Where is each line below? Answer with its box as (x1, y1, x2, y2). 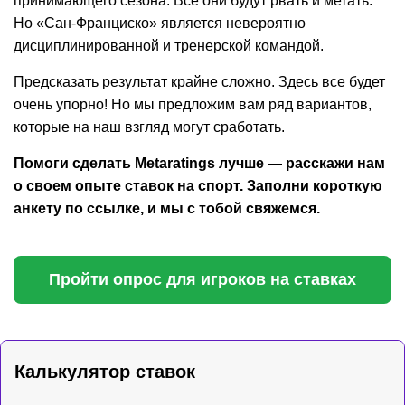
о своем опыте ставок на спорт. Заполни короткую (14, 177, 382, 193)
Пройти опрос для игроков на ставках (49, 269, 356, 288)
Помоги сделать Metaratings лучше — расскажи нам (14, 155, 385, 171)
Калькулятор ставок (14, 361, 195, 381)
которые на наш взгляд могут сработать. (14, 118, 285, 135)
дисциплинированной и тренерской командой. (14, 37, 324, 53)
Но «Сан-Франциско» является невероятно (14, 14, 306, 31)
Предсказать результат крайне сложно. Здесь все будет (14, 73, 385, 89)
